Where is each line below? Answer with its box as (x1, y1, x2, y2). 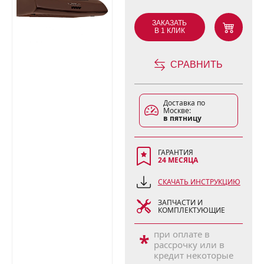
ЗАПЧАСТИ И (157, 197, 203, 207)
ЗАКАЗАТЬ (152, 18, 187, 27)
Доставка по (163, 97, 205, 108)
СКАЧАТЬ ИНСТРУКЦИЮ (157, 177, 240, 187)
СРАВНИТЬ (170, 59, 223, 70)
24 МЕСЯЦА (157, 154, 198, 165)
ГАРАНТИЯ (157, 147, 193, 157)
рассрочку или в (153, 238, 225, 250)
